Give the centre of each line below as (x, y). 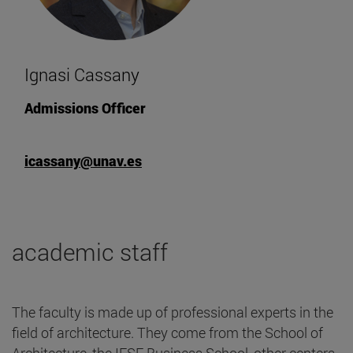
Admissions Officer (85, 108)
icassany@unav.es (83, 160)
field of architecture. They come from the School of (167, 332)
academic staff (90, 251)
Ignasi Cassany (82, 74)
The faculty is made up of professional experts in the (173, 312)
